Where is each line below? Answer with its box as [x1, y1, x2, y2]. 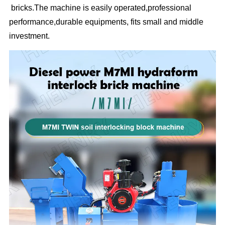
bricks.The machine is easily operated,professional [9, 3, 192, 12]
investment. [9, 31, 50, 40]
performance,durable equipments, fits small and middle [9, 17, 204, 26]
